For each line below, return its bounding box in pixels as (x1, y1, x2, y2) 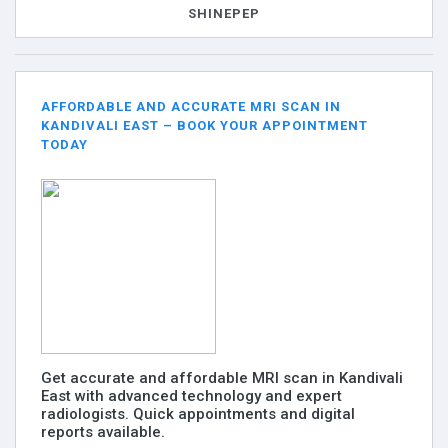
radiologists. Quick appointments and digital (41, 405, 355, 423)
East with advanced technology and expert (41, 387, 342, 405)
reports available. (41, 423, 165, 441)
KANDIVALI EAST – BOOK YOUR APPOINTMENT (41, 118, 368, 133)
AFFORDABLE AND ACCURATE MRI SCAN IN (41, 99, 341, 114)
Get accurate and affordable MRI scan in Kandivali (41, 369, 403, 387)
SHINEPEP (188, 5, 260, 21)
